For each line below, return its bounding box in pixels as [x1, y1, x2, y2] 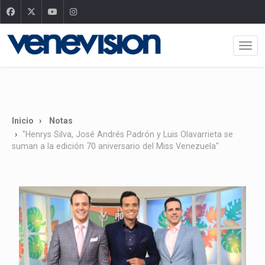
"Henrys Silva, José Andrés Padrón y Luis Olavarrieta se [22, 130, 233, 139]
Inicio [12, 116, 34, 125]
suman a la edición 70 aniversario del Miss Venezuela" [12, 141, 219, 151]
